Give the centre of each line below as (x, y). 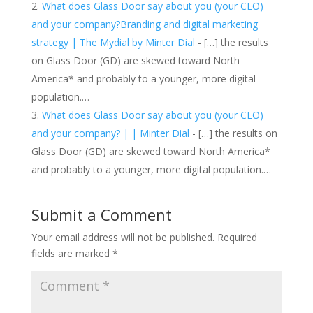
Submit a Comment (101, 214)
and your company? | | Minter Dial (110, 133)
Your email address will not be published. (123, 237)
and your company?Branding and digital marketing (144, 24)
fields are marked (72, 253)
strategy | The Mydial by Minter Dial (114, 42)
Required (237, 237)
